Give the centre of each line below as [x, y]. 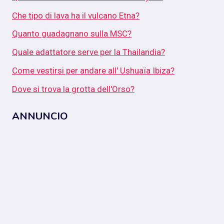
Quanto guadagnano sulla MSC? [72, 34]
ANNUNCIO [40, 116]
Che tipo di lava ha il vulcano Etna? [76, 15]
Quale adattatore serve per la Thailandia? [88, 52]
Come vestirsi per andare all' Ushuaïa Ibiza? [93, 71]
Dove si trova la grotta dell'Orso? [73, 89]
